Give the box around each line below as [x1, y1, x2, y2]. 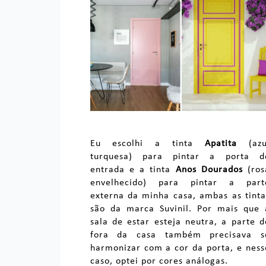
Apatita [205, 138, 237, 148]
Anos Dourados [175, 164, 243, 175]
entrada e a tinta [90, 164, 176, 175]
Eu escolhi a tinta [90, 138, 205, 148]
